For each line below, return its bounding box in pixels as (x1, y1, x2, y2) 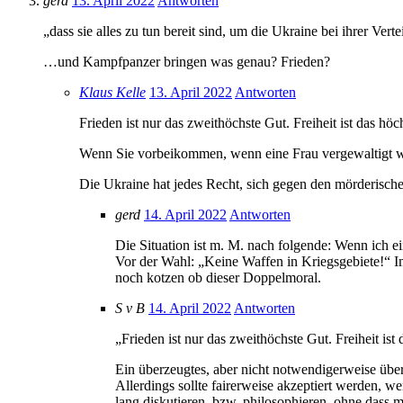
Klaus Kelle (79, 85, 146, 101)
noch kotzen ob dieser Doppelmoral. (115, 270, 321, 286)
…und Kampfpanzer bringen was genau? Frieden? (43, 54, 330, 70)
